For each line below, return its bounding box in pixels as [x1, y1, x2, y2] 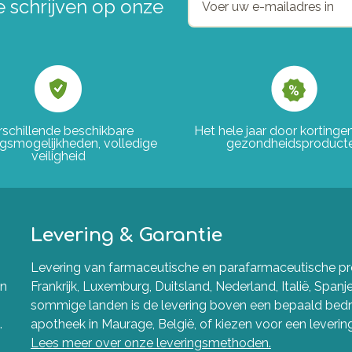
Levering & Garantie [31, 225, 222, 246]
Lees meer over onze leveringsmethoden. [31, 335, 271, 350]
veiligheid [31, 148, 86, 163]
